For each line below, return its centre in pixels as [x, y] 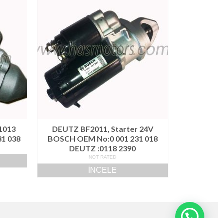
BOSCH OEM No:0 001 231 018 [102, 139]
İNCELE [103, 170]
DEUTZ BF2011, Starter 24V [102, 129]
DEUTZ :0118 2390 [103, 148]
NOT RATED [103, 157]
